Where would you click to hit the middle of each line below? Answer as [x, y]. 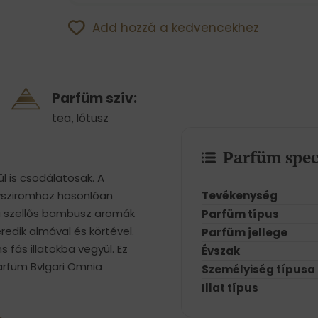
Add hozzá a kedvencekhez [176, 27]
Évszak [220, 251]
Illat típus [230, 287]
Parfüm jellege [244, 232]
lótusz [93, 119]
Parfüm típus [240, 214]
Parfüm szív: [95, 99]
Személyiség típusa [258, 269]
